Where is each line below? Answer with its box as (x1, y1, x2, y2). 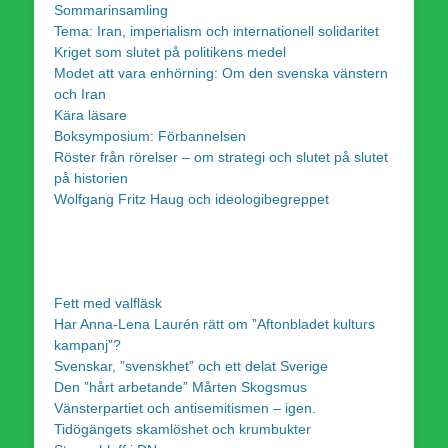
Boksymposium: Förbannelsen (54, 127, 246, 144)
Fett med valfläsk (54, 294, 162, 311)
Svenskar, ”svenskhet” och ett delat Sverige (54, 357, 328, 374)
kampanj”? (54, 336, 121, 353)
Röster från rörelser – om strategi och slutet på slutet (54, 148, 388, 165)
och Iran (54, 85, 106, 102)
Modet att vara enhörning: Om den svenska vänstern (54, 64, 388, 81)
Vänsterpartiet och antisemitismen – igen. (54, 399, 316, 416)
